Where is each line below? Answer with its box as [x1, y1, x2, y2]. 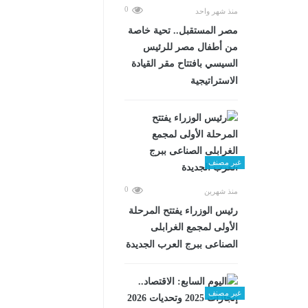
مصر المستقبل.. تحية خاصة [128, 25, 238, 36]
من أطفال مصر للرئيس [143, 42, 238, 52]
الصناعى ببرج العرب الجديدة [126, 239, 238, 250]
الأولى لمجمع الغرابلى [151, 222, 238, 232]
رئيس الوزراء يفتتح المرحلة [129, 206, 238, 216]
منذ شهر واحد [195, 7, 238, 15]
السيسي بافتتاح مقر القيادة [131, 58, 238, 69]
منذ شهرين [204, 187, 238, 195]
